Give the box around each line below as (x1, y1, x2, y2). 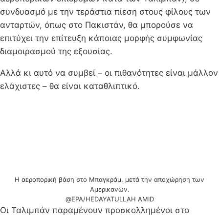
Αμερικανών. (89, 185, 130, 193)
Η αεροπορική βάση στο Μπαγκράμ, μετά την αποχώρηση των (15, 175, 204, 183)
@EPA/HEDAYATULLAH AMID (65, 195, 154, 203)
